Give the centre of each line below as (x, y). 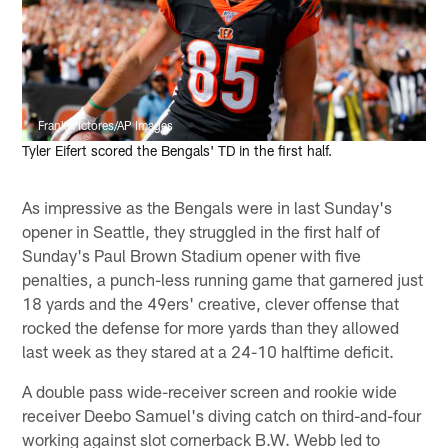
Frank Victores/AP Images (106, 125)
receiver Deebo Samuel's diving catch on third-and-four (222, 414)
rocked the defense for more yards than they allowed (211, 326)
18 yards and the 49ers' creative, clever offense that (211, 302)
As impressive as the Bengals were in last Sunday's (207, 206)
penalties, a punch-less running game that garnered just (223, 278)
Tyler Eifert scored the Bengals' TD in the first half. (177, 151)
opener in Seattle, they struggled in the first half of (201, 230)
